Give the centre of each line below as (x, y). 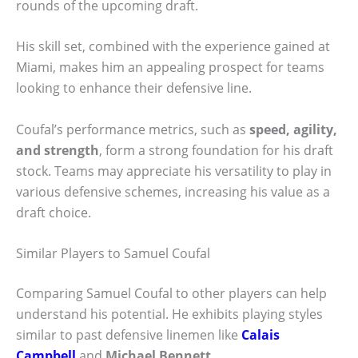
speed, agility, (293, 129)
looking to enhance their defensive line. (134, 88)
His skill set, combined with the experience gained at (173, 47)
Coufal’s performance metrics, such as (133, 129)
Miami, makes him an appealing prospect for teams (170, 68)
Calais (261, 335)
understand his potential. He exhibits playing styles (169, 314)
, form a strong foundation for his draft (216, 150)
